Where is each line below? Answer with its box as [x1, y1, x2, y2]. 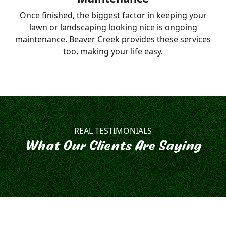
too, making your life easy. [63, 46, 163, 58]
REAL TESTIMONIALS [74, 125, 152, 137]
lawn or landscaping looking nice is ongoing [29, 22, 197, 33]
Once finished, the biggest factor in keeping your [19, 10, 207, 21]
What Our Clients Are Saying [24, 141, 202, 154]
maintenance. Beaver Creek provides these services [15, 34, 211, 45]
